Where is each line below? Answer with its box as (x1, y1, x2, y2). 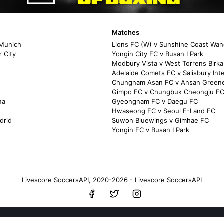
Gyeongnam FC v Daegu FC (112, 97, 198, 105)
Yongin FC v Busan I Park (112, 126, 189, 134)
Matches (112, 28, 139, 36)
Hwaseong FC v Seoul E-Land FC (112, 107, 215, 115)
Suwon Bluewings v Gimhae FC (112, 116, 209, 124)
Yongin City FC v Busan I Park (112, 50, 203, 58)
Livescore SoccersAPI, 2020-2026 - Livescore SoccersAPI (22, 176, 202, 184)
